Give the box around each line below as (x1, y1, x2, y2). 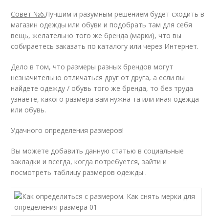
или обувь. (11, 105, 46, 114)
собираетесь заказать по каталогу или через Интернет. (11, 42, 199, 51)
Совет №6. (11, 9, 46, 19)
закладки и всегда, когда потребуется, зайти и (11, 157, 167, 166)
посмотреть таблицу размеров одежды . (11, 168, 147, 177)
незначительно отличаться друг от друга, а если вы (11, 73, 185, 82)
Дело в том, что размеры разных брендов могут (11, 62, 174, 71)
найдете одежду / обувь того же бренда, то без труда (11, 84, 194, 93)
